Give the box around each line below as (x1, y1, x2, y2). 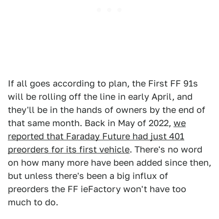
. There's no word (130, 144, 202, 154)
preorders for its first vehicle (8, 144, 130, 154)
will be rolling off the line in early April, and (8, 91, 193, 102)
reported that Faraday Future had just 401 (8, 131, 184, 141)
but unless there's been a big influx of (8, 170, 168, 181)
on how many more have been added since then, (8, 157, 211, 168)
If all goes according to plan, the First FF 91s (8, 78, 198, 88)
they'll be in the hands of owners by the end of (8, 104, 205, 115)
